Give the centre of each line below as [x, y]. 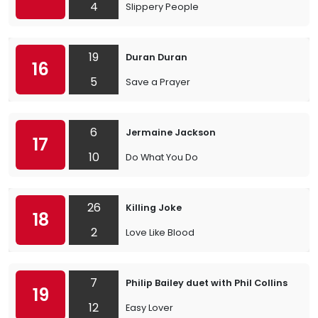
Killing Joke [154, 208]
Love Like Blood [160, 232]
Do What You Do [162, 157]
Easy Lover [149, 308]
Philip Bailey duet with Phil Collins [207, 283]
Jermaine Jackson [171, 132]
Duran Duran [157, 57]
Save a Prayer [158, 82]
